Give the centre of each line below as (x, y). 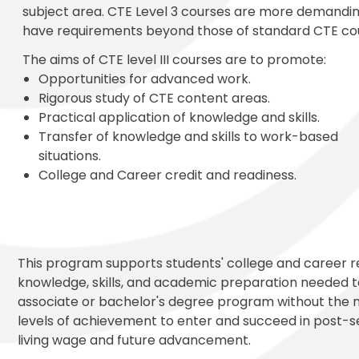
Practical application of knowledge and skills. (179, 117)
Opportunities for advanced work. (145, 79)
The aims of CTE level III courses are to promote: (174, 59)
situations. (70, 155)
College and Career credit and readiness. (167, 175)
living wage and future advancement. (134, 340)
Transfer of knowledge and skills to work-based (188, 136)
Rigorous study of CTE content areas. (154, 98)
